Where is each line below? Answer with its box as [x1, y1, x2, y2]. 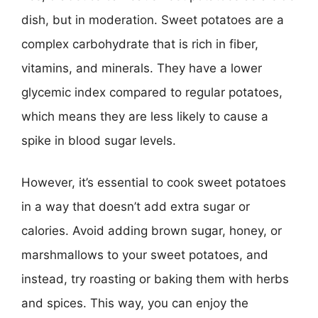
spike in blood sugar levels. [21, 133, 176, 148]
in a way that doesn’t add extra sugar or [21, 199, 250, 214]
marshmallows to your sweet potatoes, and [21, 248, 268, 262]
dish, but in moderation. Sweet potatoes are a [21, 12, 284, 27]
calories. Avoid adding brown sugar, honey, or [21, 224, 282, 238]
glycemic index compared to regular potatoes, [21, 84, 283, 99]
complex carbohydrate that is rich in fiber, [21, 36, 258, 51]
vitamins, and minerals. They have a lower [21, 60, 262, 75]
